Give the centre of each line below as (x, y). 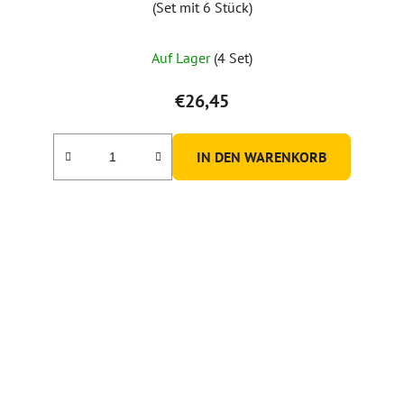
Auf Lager (183, 57)
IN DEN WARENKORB (262, 156)
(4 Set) (233, 57)
